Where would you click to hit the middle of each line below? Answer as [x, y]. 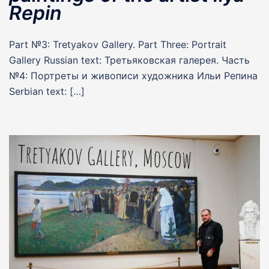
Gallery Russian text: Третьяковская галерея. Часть [129, 60]
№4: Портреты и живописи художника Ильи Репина [133, 75]
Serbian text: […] [47, 91]
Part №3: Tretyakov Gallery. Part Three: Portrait [118, 44]
